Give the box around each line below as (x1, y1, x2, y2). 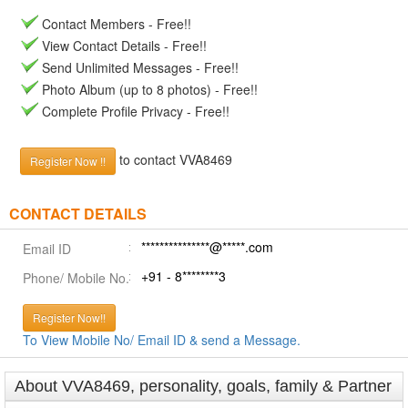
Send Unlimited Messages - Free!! (38, 58, 239, 76)
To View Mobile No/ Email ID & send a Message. (23, 331, 301, 349)
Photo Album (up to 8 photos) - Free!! (38, 80, 258, 98)
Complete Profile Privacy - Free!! (38, 102, 229, 120)
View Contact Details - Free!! (38, 36, 207, 55)
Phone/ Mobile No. (23, 269, 129, 287)
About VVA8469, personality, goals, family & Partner (15, 377, 392, 395)
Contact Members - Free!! (38, 15, 191, 33)
